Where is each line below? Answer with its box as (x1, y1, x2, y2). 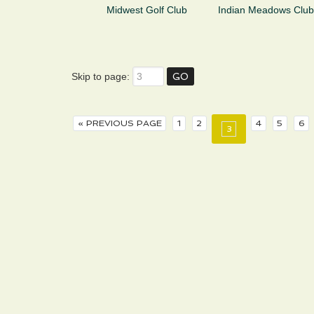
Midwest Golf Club (107, 4, 188, 16)
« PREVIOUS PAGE (77, 118, 162, 129)
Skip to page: (71, 71, 132, 83)
